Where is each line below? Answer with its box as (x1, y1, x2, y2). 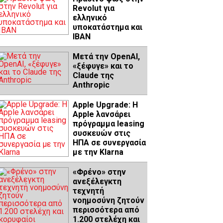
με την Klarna (73, 147, 123, 157)
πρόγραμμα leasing (73, 118, 144, 128)
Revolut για (73, 3, 114, 13)
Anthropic (73, 80, 110, 90)
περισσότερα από (73, 205, 139, 215)
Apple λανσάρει (73, 109, 130, 119)
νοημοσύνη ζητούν (73, 195, 144, 205)
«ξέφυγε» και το (73, 61, 133, 71)
